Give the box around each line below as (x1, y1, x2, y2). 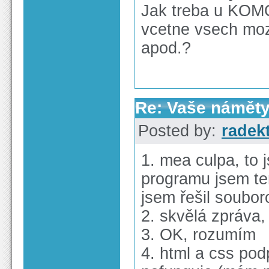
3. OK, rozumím (141, 225, 256, 244)
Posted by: (138, 121, 221, 140)
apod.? (141, 38, 191, 57)
